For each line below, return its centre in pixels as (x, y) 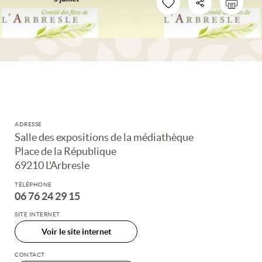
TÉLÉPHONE (33, 184)
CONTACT (30, 254)
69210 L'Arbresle (52, 165)
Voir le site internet (76, 231)
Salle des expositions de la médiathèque (104, 137)
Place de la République (65, 151)
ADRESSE (28, 124)
